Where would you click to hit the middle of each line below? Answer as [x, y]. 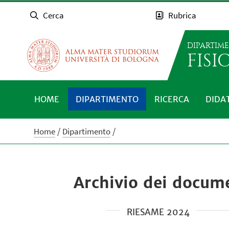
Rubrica [182, 16]
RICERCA [172, 99]
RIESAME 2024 [158, 212]
